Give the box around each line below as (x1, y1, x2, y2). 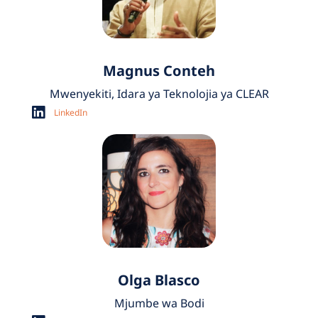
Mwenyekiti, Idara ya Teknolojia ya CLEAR (49, 86, 269, 102)
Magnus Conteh (103, 61, 215, 81)
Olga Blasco (118, 270, 200, 290)
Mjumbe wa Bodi (114, 295, 204, 312)
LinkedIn (54, 106, 88, 119)
